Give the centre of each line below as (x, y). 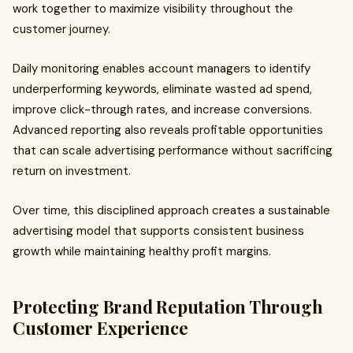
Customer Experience (100, 328)
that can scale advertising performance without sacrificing (173, 150)
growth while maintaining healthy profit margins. (142, 251)
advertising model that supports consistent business (158, 231)
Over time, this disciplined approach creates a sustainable (171, 210)
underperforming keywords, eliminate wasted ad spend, (162, 89)
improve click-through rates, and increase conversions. (162, 110)
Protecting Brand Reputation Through (168, 307)
